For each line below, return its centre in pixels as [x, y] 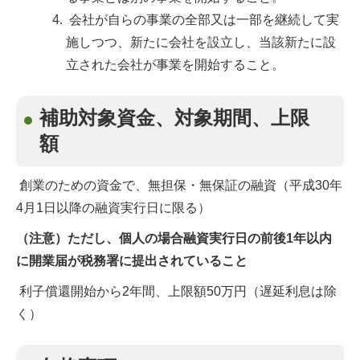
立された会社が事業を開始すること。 [175, 65]
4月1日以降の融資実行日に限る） [113, 208]
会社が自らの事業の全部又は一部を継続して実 [202, 20]
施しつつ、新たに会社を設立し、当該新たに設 [201, 42]
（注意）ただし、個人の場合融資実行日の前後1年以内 [174, 238]
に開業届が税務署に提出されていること [132, 261]
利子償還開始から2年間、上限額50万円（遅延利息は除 [176, 291]
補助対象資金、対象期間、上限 [174, 118]
